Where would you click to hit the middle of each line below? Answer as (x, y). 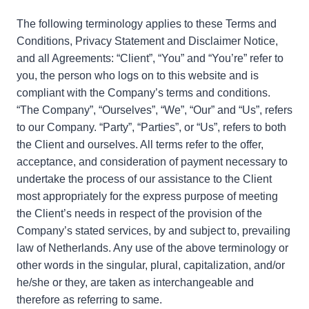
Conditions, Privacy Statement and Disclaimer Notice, (147, 41)
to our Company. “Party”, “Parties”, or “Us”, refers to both (151, 127)
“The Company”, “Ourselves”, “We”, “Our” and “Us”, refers (154, 110)
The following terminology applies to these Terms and (147, 23)
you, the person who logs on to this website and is (138, 75)
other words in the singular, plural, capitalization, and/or (151, 265)
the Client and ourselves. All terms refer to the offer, (140, 144)
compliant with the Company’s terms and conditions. (143, 92)
